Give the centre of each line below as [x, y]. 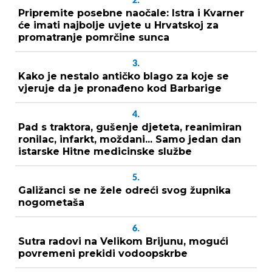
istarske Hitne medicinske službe [105, 151]
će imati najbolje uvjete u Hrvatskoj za [118, 25]
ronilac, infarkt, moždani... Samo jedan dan [130, 139]
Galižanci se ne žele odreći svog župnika [124, 190]
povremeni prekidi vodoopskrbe [103, 253]
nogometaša [51, 202]
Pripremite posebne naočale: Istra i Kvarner [131, 13]
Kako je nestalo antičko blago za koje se [124, 76]
